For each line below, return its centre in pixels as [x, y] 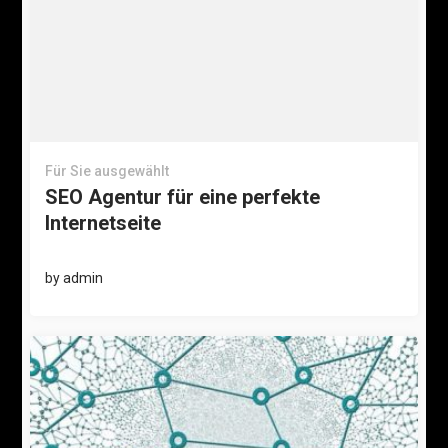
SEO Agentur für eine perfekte [183, 196]
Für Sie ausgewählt [107, 170]
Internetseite [103, 222]
